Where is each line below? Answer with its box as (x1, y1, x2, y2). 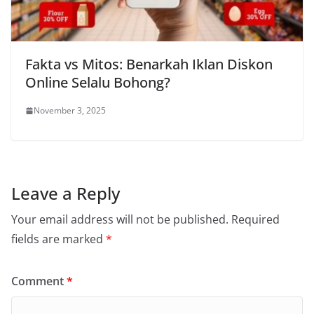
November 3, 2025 (34, 104, 106, 117)
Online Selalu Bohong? (25, 73, 170, 93)
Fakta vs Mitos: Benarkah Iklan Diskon (25, 55, 273, 74)
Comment (11, 273, 67, 289)
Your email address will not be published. (11, 212, 228, 228)
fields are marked (11, 231, 106, 247)
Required (231, 212, 280, 228)
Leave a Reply (11, 182, 120, 205)
